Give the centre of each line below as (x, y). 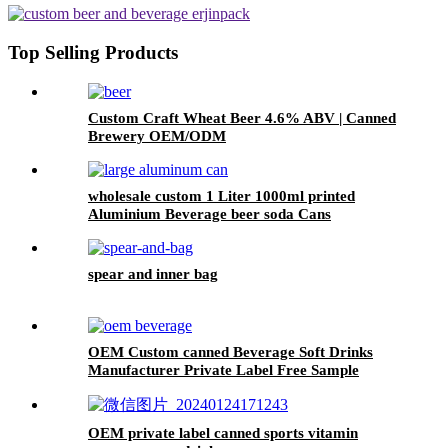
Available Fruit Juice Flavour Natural (211, 387)
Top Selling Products (93, 53)
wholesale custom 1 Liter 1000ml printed (221, 195)
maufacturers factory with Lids (190, 231)
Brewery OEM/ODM (157, 135)
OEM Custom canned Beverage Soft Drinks (230, 351)
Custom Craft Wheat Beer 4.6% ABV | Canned (242, 117)
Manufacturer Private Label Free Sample (223, 369)
